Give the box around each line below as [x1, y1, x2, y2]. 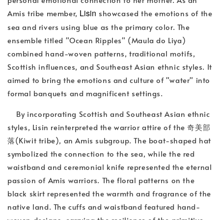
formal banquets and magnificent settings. [7, 87, 163, 98]
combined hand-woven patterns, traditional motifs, [7, 48, 195, 58]
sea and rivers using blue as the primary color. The [7, 21, 190, 32]
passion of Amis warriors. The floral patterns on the [7, 174, 195, 185]
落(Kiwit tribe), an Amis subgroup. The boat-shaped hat [7, 135, 211, 145]
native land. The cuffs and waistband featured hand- [7, 201, 200, 212]
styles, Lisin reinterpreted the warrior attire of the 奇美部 [7, 121, 211, 132]
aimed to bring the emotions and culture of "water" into [7, 74, 211, 85]
